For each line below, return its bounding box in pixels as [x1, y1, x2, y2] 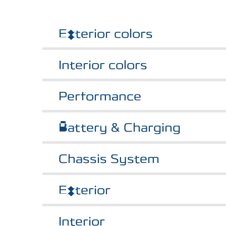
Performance [59, 90, 141, 102]
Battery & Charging [59, 122, 181, 134]
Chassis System [59, 153, 159, 165]
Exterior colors [59, 28, 153, 40]
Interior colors [59, 59, 147, 71]
